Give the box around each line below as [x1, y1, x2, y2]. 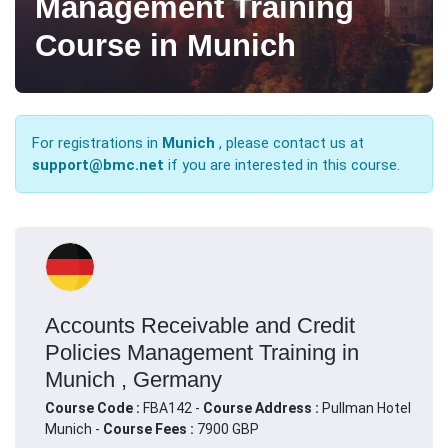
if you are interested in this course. [168, 155, 400, 174]
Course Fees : [103, 420, 194, 437]
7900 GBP [194, 420, 259, 437]
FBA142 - [143, 399, 203, 416]
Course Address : [203, 399, 322, 416]
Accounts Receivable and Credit [45, 312, 355, 338]
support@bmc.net [32, 155, 164, 174]
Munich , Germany [45, 366, 222, 392]
